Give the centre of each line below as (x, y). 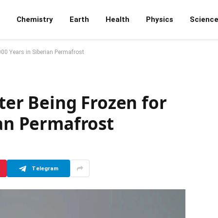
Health (118, 19)
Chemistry (35, 19)
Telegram (45, 168)
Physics (160, 19)
